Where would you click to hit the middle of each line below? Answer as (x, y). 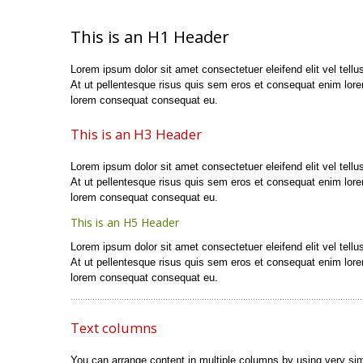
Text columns (114, 327)
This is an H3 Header (136, 134)
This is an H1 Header (150, 37)
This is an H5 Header (125, 223)
